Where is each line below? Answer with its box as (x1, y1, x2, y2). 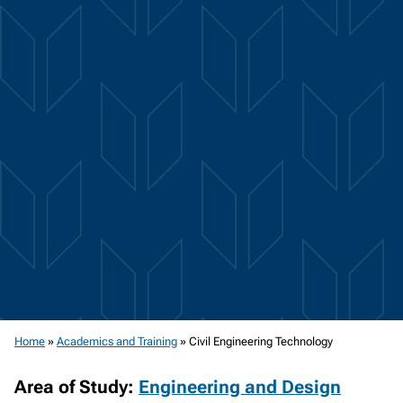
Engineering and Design (139, 376, 341, 399)
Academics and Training (57, 334, 177, 348)
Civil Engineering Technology (189, 334, 333, 348)
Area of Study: (14, 376, 139, 399)
